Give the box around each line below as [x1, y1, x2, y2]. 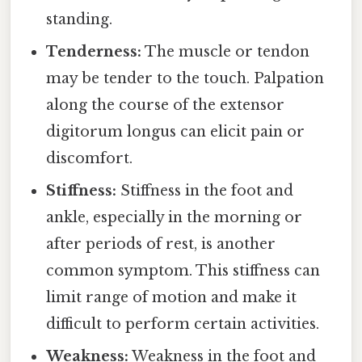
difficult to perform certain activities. [46, 315, 320, 334]
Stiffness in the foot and [116, 182, 294, 200]
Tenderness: [46, 43, 142, 61]
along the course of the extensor [46, 96, 285, 115]
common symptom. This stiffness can [46, 262, 321, 280]
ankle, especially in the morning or [46, 208, 303, 227]
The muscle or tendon [141, 43, 310, 61]
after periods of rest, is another [46, 235, 276, 254]
